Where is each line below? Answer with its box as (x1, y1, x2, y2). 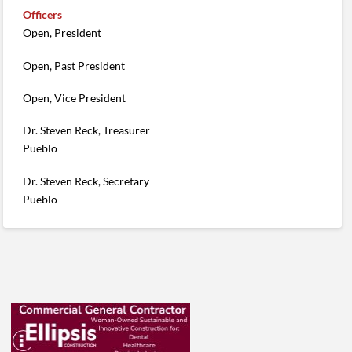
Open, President (23, 26, 102, 40)
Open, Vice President (23, 91, 126, 104)
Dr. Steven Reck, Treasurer (23, 123, 151, 137)
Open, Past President (23, 58, 126, 72)
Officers (23, 8, 63, 22)
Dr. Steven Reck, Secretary (23, 174, 150, 188)
